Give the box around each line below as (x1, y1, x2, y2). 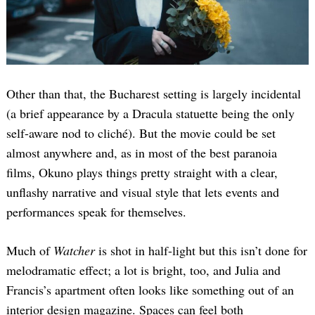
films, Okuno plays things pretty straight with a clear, (6, 164, 278, 181)
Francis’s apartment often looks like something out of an (6, 281, 294, 299)
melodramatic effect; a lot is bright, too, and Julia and (6, 262, 281, 279)
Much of (6, 242, 53, 259)
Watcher (53, 242, 95, 259)
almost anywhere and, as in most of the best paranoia (6, 144, 277, 162)
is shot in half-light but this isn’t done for (95, 242, 307, 259)
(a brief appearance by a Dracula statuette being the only (6, 105, 295, 122)
